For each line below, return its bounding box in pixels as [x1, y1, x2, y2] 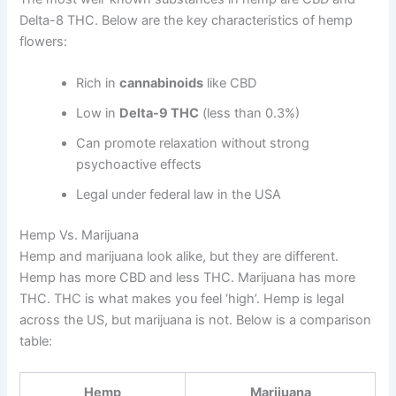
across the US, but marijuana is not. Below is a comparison [19, 312, 372, 328]
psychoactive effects [76, 156, 202, 173]
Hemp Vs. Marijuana [19, 227, 140, 243]
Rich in [76, 75, 120, 92]
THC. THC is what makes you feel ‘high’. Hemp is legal [19, 291, 345, 307]
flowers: [19, 33, 68, 49]
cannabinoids [119, 75, 204, 92]
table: [19, 333, 53, 349]
